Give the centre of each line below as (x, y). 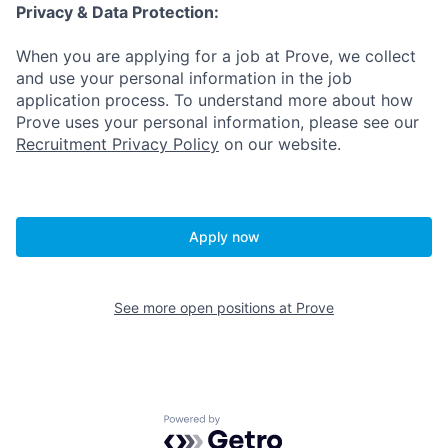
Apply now (224, 237)
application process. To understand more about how (214, 100)
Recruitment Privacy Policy (117, 144)
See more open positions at (205, 308)
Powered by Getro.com (251, 424)
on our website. (280, 144)
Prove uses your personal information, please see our (217, 122)
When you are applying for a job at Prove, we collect (216, 56)
